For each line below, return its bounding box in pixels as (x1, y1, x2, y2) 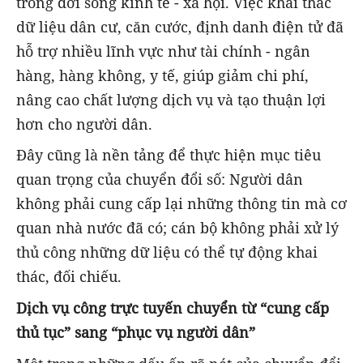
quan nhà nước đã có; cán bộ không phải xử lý (16, 218, 339, 238)
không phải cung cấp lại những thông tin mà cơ (16, 194, 347, 214)
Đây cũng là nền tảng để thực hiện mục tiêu (16, 145, 321, 165)
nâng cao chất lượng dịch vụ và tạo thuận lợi (16, 90, 326, 110)
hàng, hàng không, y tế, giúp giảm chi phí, (16, 66, 309, 86)
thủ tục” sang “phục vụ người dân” (16, 322, 255, 343)
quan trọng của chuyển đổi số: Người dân (16, 169, 303, 190)
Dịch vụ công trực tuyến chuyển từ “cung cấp (16, 298, 329, 318)
